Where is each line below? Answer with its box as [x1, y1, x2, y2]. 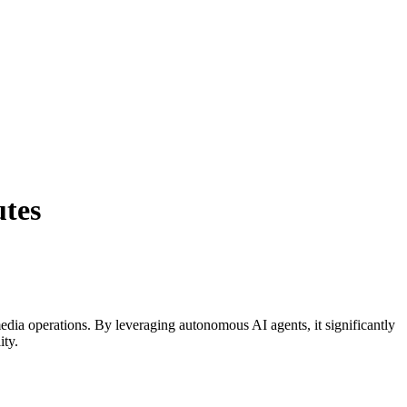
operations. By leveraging [25, 317, 179, 333]
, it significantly [307, 317, 395, 333]
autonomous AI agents [179, 317, 307, 333]
